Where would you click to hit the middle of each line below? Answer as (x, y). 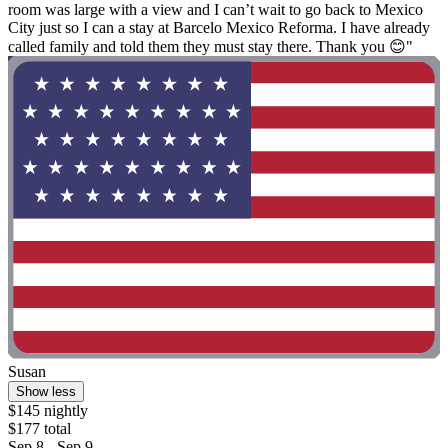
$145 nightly (48, 410)
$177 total (39, 428)
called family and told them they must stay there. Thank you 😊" (210, 47)
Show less (46, 391)
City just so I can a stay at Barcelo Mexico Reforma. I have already (219, 28)
